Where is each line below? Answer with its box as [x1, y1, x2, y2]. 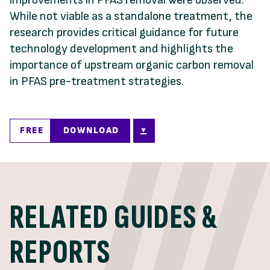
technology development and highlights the [10, 41, 233, 56]
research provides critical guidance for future [10, 25, 239, 40]
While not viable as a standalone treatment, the [10, 8, 253, 24]
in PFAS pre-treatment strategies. [10, 74, 184, 89]
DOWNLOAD [63, 124, 119, 136]
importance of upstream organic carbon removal [10, 57, 254, 72]
